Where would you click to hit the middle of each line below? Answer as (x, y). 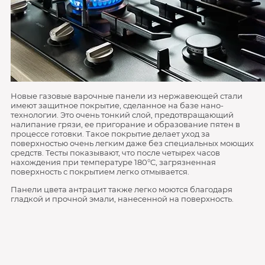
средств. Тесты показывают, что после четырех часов (115, 153)
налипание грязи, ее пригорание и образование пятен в (125, 124)
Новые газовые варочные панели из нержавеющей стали (126, 96)
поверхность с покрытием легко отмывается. (100, 172)
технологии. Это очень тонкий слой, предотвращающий (122, 115)
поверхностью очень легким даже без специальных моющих (132, 143)
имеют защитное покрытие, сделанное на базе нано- (117, 105)
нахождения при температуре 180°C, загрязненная (113, 162)
